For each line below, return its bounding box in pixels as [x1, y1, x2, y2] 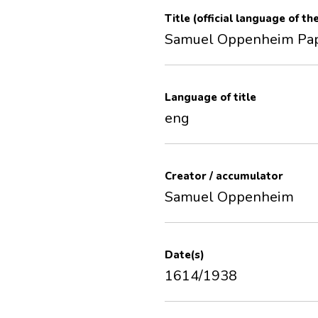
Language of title [165, 90, 256, 105]
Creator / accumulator [165, 169, 283, 184]
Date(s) [165, 248, 204, 263]
